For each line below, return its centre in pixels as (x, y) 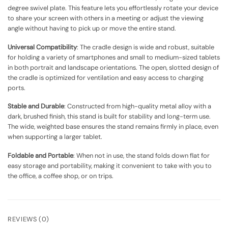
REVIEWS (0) (29, 219)
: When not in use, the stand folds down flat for (141, 155)
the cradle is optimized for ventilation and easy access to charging (106, 77)
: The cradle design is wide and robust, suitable (146, 47)
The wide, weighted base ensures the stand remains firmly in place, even (113, 127)
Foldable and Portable (40, 155)
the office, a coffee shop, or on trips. (61, 176)
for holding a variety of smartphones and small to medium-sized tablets (114, 57)
